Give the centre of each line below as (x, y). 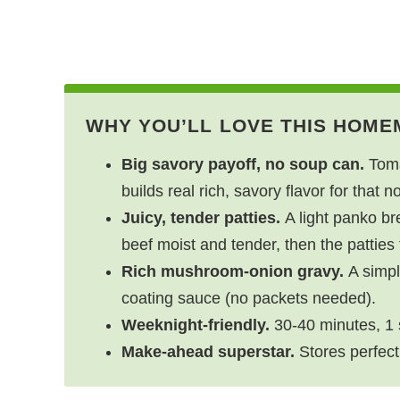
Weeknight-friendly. (196, 325)
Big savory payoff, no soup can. (243, 164)
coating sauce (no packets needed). (249, 298)
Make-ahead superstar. (208, 351)
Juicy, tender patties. (201, 217)
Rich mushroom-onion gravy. (233, 271)
